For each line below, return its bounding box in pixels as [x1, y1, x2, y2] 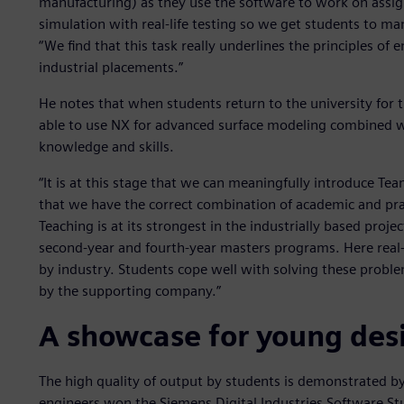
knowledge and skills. [38, 138, 174, 156]
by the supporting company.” [38, 282, 221, 300]
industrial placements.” [38, 59, 183, 77]
